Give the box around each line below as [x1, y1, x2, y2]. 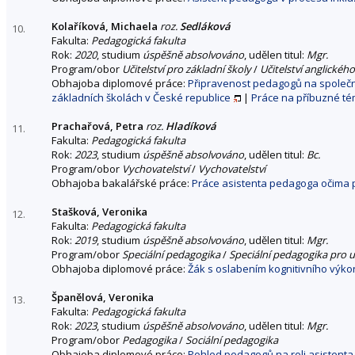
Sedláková [180, 18, 231, 33]
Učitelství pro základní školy [122, 61, 251, 76]
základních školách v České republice [52, 90, 231, 105]
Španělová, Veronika [52, 289, 154, 304]
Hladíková [166, 118, 216, 133]
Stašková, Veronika [52, 204, 147, 219]
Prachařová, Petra [52, 118, 143, 133]
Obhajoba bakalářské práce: [52, 175, 192, 190]
